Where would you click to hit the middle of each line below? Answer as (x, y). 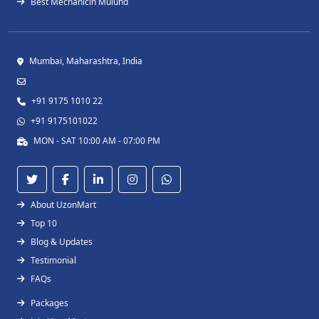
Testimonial (53, 260)
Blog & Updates (62, 242)
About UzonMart (63, 205)
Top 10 (44, 223)
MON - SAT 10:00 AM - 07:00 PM (97, 141)
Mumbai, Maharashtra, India (86, 61)
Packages (49, 303)
